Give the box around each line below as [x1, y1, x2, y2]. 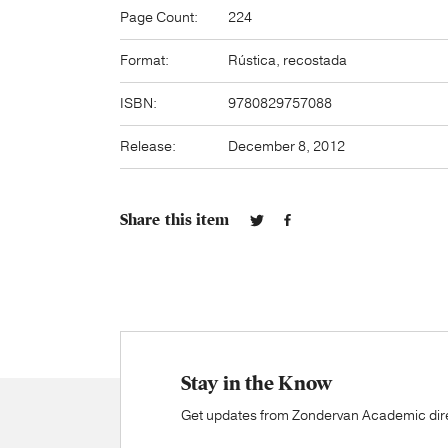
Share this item [120, 210, 230, 230]
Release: [120, 137, 176, 156]
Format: [120, 51, 169, 70]
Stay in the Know [181, 371, 332, 396]
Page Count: [120, 8, 198, 27]
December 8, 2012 [228, 137, 345, 156]
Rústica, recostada [228, 51, 347, 70]
